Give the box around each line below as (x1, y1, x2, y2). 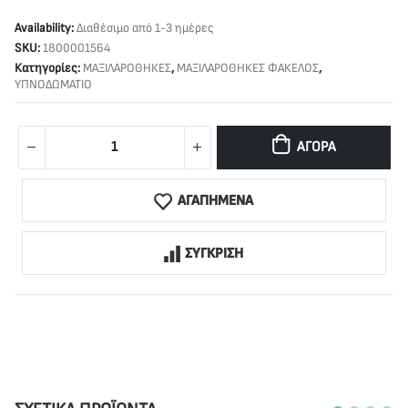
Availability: (15, 19, 76, 36)
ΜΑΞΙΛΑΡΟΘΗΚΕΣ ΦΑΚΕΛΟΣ (177, 59, 319, 76)
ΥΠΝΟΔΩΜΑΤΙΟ (15, 76, 92, 92)
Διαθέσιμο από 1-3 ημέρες (76, 19, 214, 36)
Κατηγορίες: (15, 59, 83, 76)
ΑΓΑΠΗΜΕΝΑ (178, 191, 254, 209)
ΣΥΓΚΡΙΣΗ (185, 244, 244, 262)
